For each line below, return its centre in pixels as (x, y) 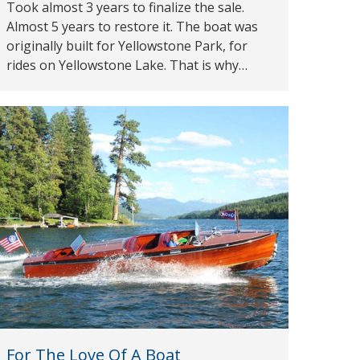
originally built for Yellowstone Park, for (127, 45)
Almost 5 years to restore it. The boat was (132, 26)
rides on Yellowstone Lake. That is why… (127, 65)
